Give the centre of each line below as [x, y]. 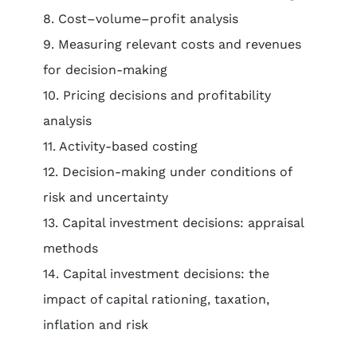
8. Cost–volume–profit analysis [140, 19]
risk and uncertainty [105, 197]
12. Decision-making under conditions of [167, 172]
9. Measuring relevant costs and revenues [172, 44]
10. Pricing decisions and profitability [157, 95]
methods [70, 248]
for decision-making [105, 70]
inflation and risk [95, 325]
